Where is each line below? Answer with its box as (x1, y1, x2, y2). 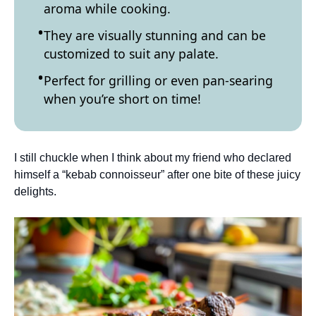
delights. (14, 185, 56, 197)
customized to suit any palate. (44, 45, 219, 62)
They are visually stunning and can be (44, 27, 266, 44)
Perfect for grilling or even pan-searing (44, 72, 273, 89)
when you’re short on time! (44, 90, 201, 107)
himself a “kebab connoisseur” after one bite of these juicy (14, 168, 300, 181)
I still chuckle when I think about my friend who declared (14, 151, 291, 164)
